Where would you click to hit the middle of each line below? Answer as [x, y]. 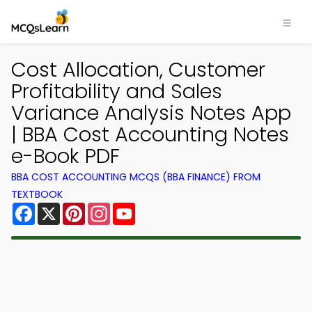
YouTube [159, 208]
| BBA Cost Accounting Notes [150, 134]
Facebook [62, 208]
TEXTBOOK [37, 194]
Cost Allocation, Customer [138, 70]
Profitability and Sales [117, 91]
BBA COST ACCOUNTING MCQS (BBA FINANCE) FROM [136, 177]
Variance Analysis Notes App [151, 113]
